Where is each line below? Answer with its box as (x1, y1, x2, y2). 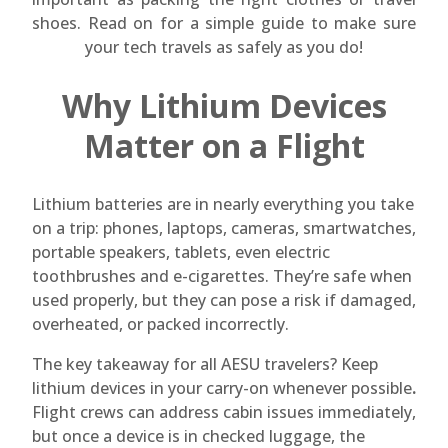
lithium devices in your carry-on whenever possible (32, 377, 412, 400)
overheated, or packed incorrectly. (32, 313, 289, 336)
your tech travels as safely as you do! (85, 36, 363, 58)
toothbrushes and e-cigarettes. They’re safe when (32, 265, 412, 288)
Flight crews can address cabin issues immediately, (32, 401, 416, 424)
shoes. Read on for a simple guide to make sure (32, 12, 416, 34)
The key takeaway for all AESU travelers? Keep (32, 353, 378, 376)
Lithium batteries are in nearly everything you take (32, 193, 414, 216)
